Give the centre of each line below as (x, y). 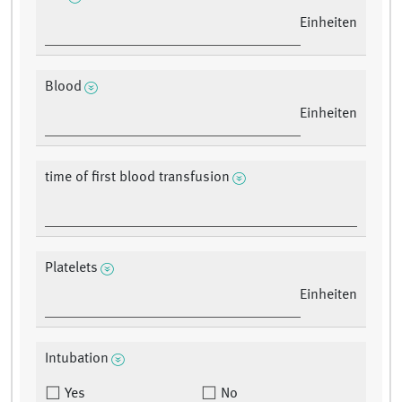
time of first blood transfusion (137, 178)
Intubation (77, 359)
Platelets (71, 269)
